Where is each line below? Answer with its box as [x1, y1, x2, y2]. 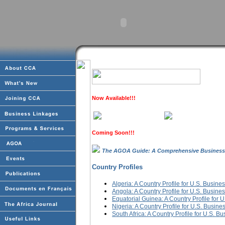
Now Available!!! [92, 95, 136, 101]
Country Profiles [92, 163, 143, 171]
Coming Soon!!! [92, 130, 135, 136]
